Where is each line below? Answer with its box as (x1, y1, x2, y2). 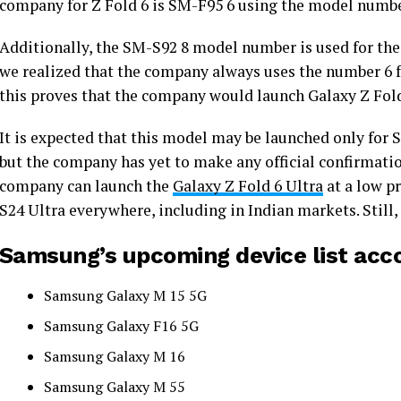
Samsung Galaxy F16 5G (44, 316, 202, 336)
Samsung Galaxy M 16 (44, 346, 189, 366)
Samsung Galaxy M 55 (44, 377, 189, 397)
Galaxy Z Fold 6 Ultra (173, 175, 323, 196)
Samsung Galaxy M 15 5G (44, 286, 207, 305)
